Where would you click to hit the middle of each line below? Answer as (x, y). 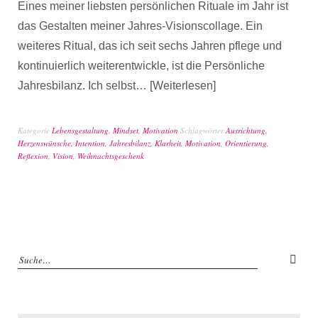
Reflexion (33, 156)
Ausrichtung (246, 130)
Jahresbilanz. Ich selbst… (84, 86)
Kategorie (35, 130)
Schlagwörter (203, 130)
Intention (90, 143)
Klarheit (168, 143)
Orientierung (246, 143)
